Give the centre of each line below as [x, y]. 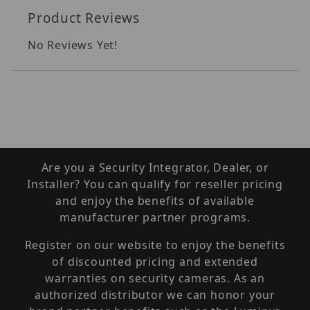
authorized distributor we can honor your [155, 295]
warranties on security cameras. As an [155, 278]
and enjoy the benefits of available [155, 201]
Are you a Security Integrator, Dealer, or [155, 167]
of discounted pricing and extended [155, 262]
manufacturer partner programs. [155, 217]
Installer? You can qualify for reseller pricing [155, 184]
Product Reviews [84, 18]
